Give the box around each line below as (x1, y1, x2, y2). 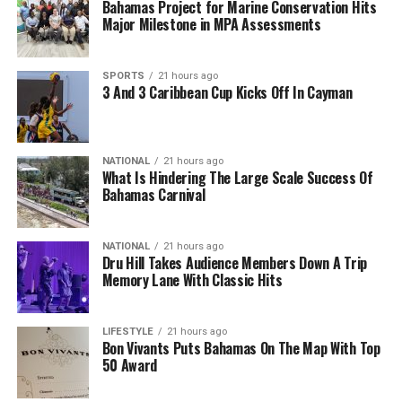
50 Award (101, 354, 158, 376)
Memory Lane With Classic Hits (101, 268, 283, 291)
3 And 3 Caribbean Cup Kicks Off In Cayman (101, 81, 353, 103)
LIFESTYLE (101, 325, 153, 337)
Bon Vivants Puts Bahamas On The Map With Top (101, 336, 380, 359)
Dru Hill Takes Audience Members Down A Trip (101, 251, 367, 274)
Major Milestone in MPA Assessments (101, 13, 321, 35)
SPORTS (101, 69, 144, 82)
